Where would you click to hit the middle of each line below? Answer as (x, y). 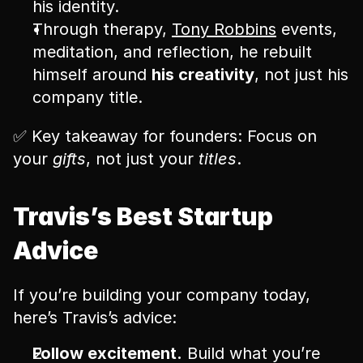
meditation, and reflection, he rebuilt (172, 52)
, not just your (142, 159)
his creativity (203, 75)
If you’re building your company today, (162, 295)
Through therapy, (102, 29)
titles (218, 159)
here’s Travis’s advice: (95, 318)
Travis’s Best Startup (143, 216)
